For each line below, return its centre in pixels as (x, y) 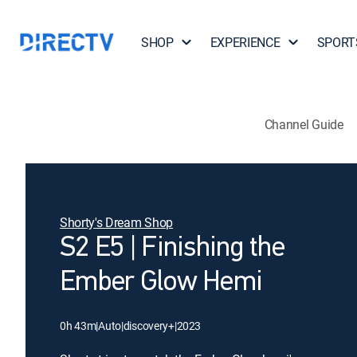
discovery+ (149, 326)
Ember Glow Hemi (161, 283)
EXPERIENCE (245, 42)
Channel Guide (304, 124)
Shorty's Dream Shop (116, 222)
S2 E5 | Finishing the (172, 249)
